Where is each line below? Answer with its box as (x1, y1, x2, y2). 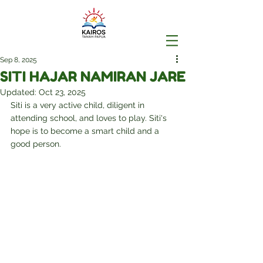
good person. (11, 139, 61, 149)
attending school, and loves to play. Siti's (11, 113, 169, 123)
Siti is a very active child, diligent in (11, 100, 147, 110)
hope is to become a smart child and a (11, 126, 161, 136)
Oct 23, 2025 (39, 87, 86, 97)
